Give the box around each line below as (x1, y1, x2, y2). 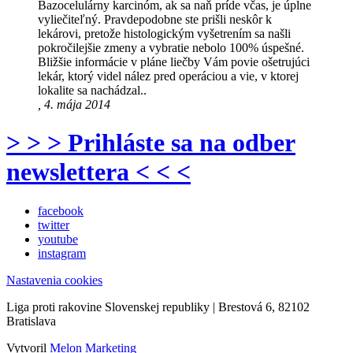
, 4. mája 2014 (38, 98, 110, 112)
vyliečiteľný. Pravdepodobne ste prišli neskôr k (38, 13, 272, 27)
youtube (38, 232, 78, 246)
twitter (38, 217, 69, 232)
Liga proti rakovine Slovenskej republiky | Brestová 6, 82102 (6, 299, 310, 314)
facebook (38, 203, 84, 217)
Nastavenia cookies (6, 273, 102, 287)
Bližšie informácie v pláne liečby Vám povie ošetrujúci (38, 55, 310, 69)
